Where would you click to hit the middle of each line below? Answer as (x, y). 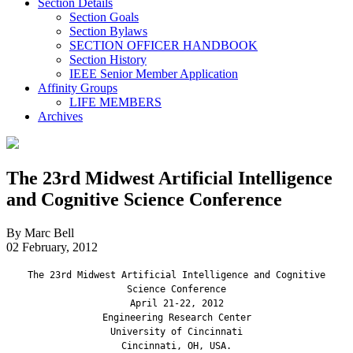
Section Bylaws (108, 31)
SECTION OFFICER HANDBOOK (163, 45)
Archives (60, 116)
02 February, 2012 (52, 247)
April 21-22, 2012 (176, 303)
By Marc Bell (40, 232)
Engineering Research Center (176, 317)
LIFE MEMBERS (115, 102)
